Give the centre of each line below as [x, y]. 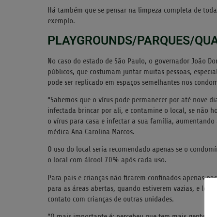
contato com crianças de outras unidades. [111, 199]
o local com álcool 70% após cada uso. [107, 160]
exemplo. [61, 21]
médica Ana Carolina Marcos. [91, 132]
